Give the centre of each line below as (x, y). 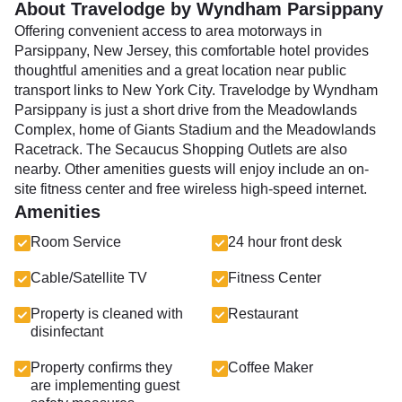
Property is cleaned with (107, 314)
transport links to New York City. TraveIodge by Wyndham (196, 90)
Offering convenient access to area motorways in (168, 31)
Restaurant (263, 314)
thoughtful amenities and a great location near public (180, 70)
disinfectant (67, 332)
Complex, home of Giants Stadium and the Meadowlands (195, 130)
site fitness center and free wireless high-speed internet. (191, 189)
